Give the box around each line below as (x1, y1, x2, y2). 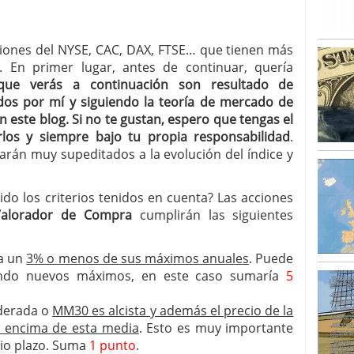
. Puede (249, 250, 294, 267)
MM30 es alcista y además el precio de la (52, 302, 294, 319)
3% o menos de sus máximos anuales (26, 250, 250, 267)
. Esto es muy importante (138, 319, 294, 337)
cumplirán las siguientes (131, 206, 294, 224)
